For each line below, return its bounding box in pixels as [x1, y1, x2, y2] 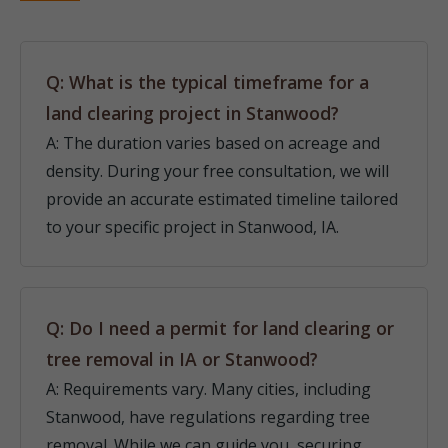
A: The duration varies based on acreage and [46, 132, 380, 154]
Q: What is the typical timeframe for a [46, 70, 369, 94]
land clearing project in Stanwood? [46, 101, 339, 125]
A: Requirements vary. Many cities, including [46, 378, 371, 400]
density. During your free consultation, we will [46, 160, 389, 182]
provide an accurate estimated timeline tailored [46, 188, 398, 210]
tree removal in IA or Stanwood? [46, 347, 318, 371]
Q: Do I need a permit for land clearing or [46, 316, 394, 340]
